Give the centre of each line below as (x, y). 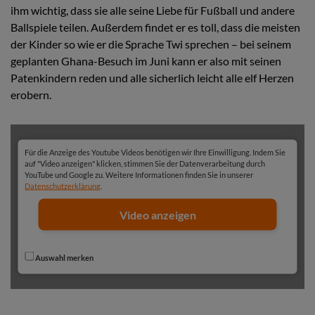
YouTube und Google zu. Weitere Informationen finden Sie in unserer (139, 174)
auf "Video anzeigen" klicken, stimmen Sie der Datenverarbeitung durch (145, 163)
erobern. (31, 94)
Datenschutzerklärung (63, 186)
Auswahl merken (64, 257)
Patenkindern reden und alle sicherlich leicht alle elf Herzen (152, 77)
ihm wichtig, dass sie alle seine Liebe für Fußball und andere (153, 10)
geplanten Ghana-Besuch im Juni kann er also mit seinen (146, 60)
